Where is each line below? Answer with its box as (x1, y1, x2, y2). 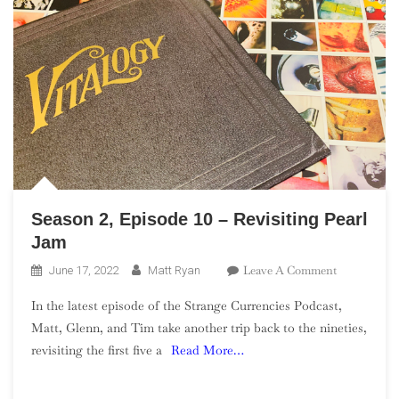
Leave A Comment (243, 263, 337, 279)
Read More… (171, 342, 244, 359)
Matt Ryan (148, 264, 200, 278)
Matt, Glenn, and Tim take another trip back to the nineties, (31, 320, 367, 337)
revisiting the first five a (31, 342, 162, 359)
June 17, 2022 (49, 264, 118, 278)
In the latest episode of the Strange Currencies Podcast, (31, 297, 342, 314)
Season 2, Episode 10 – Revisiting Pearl (31, 209, 368, 230)
